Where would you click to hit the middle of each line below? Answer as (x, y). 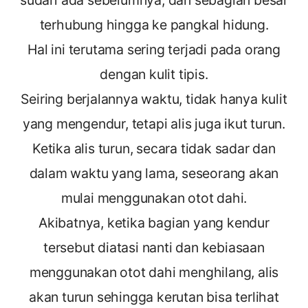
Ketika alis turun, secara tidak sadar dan (154, 148)
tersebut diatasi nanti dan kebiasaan (154, 247)
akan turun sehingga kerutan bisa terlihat (154, 297)
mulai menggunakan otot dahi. (154, 198)
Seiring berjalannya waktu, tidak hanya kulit (154, 99)
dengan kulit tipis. (154, 74)
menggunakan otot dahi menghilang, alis (154, 272)
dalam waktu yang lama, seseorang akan (154, 173)
